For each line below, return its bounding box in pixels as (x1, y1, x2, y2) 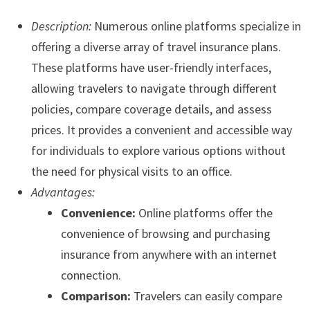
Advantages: (30, 184, 95, 201)
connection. (60, 267, 121, 284)
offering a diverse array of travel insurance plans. (30, 39, 281, 55)
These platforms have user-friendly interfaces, (30, 60, 271, 76)
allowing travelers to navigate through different (30, 80, 277, 97)
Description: (30, 18, 91, 35)
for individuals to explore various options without (30, 143, 286, 159)
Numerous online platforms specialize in (91, 18, 301, 35)
